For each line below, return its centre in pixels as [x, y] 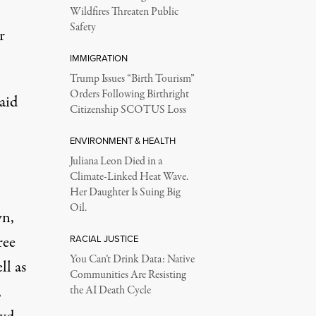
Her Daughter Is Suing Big [125, 193]
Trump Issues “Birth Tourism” [132, 79]
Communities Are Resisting [128, 275]
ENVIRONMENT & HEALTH [122, 141]
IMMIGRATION [98, 58]
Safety [83, 28]
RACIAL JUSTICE [104, 239]
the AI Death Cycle [110, 291]
